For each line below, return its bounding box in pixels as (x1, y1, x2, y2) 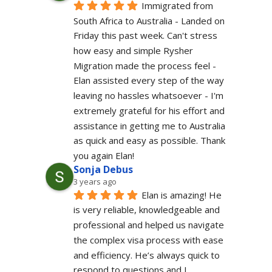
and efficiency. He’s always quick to (73, 248, 220, 261)
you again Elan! (73, 149, 134, 162)
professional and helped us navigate (73, 219, 224, 231)
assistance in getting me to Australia (73, 119, 225, 132)
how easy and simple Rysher (73, 44, 193, 56)
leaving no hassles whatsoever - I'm (73, 89, 223, 102)
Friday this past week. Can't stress (73, 29, 217, 42)
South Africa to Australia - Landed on (73, 14, 225, 27)
